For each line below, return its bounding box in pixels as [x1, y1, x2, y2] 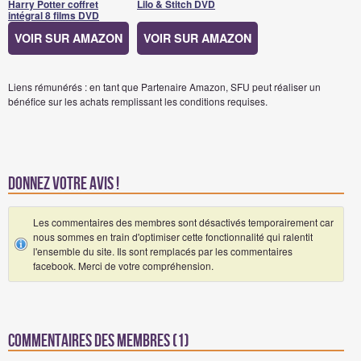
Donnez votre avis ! [8, 173, 119, 194]
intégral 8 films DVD [8, 7, 99, 23]
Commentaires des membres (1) [8, 330, 189, 351]
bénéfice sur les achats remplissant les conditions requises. [8, 93, 268, 108]
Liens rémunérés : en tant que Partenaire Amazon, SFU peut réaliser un [8, 79, 321, 93]
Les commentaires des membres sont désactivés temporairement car [33, 214, 334, 229]
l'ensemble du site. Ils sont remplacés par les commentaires [33, 243, 293, 258]
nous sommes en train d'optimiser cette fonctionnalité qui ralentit [33, 229, 313, 243]
